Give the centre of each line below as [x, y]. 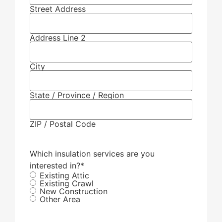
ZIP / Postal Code [63, 124]
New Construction [74, 191]
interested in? [55, 165]
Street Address [58, 9]
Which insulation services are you [92, 153]
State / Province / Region [77, 95]
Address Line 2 [58, 37]
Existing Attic [64, 175]
